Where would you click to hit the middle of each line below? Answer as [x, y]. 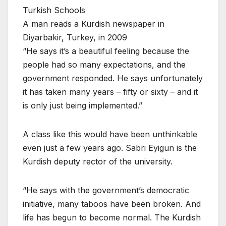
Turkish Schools [54, 10]
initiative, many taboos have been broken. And [112, 204]
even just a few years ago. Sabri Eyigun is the [110, 148]
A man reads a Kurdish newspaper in [94, 24]
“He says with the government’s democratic [106, 190]
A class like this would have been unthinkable [110, 134]
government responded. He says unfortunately [113, 78]
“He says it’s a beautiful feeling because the [106, 51]
